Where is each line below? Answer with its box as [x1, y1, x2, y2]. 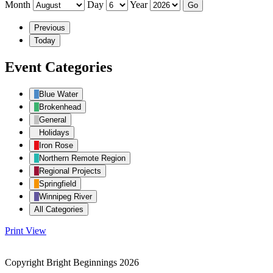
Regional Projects [39, 166, 101, 175]
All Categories [34, 204, 83, 214]
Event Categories [5, 58, 112, 75]
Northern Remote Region [39, 153, 126, 163]
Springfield [39, 179, 76, 188]
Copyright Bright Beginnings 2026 [5, 257, 139, 268]
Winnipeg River [39, 191, 92, 201]
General [39, 115, 66, 124]
